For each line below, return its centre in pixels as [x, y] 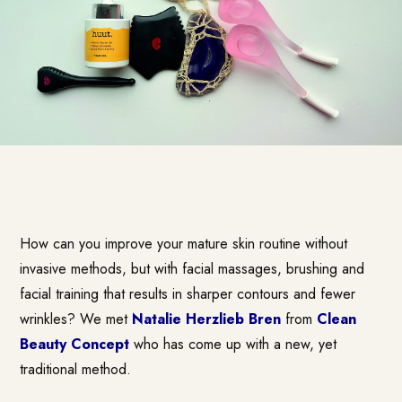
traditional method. [76, 369]
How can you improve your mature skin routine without [184, 243]
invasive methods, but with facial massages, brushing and [192, 268]
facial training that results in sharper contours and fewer [188, 293]
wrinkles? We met [76, 319]
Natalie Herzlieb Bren [207, 319]
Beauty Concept [75, 344]
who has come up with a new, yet [233, 344]
